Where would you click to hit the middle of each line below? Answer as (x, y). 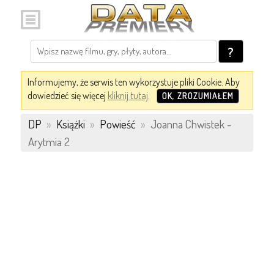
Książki (70, 124)
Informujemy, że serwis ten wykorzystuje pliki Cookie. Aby (133, 82)
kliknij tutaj (128, 95)
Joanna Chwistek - (189, 124)
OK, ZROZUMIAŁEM (198, 96)
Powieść (117, 124)
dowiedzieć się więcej (67, 95)
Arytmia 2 (49, 142)
